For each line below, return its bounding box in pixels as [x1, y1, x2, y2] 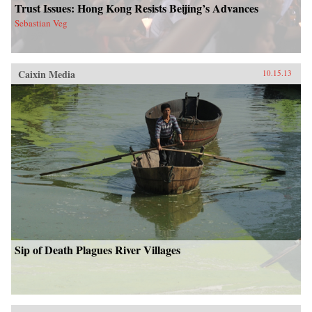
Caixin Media [18, 66, 75, 81]
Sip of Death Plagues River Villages [15, 241, 180, 258]
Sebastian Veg [15, 16, 68, 29]
